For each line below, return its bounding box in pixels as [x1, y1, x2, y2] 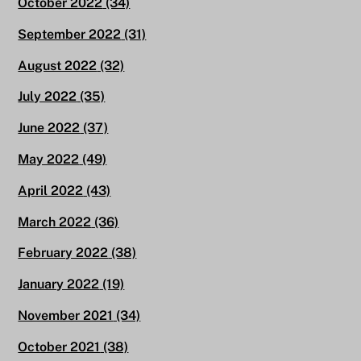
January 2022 [18, 276, 100, 293]
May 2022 [18, 151, 80, 167]
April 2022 [18, 182, 84, 198]
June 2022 [18, 120, 81, 136]
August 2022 [18, 57, 98, 73]
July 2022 [18, 89, 77, 105]
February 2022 [18, 245, 109, 261]
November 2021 [18, 307, 114, 323]
